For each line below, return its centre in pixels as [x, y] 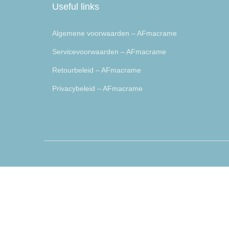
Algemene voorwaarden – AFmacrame [114, 33]
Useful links [76, 7]
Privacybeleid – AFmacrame [97, 89]
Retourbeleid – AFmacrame [97, 70]
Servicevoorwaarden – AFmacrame [109, 52]
